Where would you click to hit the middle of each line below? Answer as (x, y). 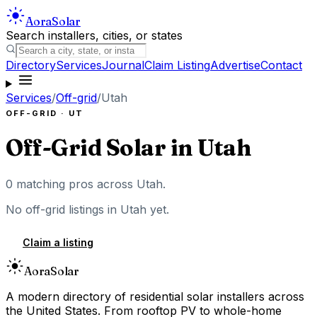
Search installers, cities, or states (94, 35)
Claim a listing (58, 242)
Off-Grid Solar (86, 148)
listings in (93, 209)
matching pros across (75, 184)
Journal (123, 65)
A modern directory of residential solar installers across (155, 296)
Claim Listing (177, 65)
